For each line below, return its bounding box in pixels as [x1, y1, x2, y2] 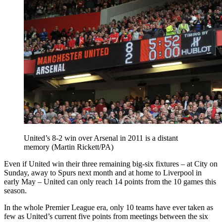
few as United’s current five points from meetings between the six [4, 212, 208, 221]
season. [4, 186, 27, 195]
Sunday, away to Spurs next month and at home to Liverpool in [4, 168, 202, 177]
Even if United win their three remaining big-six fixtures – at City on [4, 159, 218, 168]
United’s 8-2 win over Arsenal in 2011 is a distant [24, 133, 178, 142]
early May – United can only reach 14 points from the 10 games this [4, 177, 216, 186]
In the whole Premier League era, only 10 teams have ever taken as [4, 203, 213, 212]
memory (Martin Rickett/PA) [24, 142, 113, 151]
